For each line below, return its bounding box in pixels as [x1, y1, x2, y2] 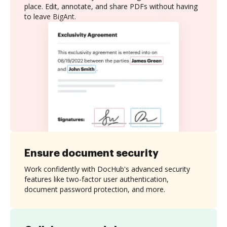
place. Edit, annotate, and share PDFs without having [24, 2, 198, 11]
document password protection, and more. [24, 184, 165, 194]
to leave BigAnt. [24, 12, 76, 21]
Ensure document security [24, 147, 159, 158]
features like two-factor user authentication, [24, 174, 169, 184]
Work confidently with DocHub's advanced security [24, 164, 190, 174]
